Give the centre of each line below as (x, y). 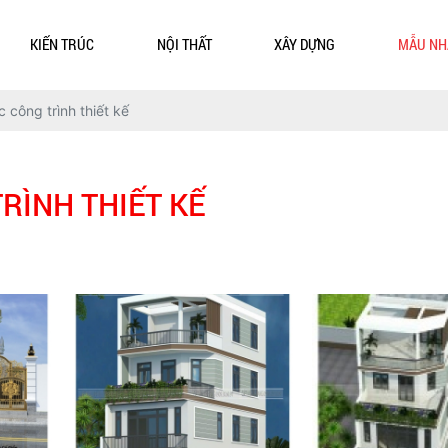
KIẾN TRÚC (61, 44)
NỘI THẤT (184, 44)
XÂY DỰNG (305, 44)
